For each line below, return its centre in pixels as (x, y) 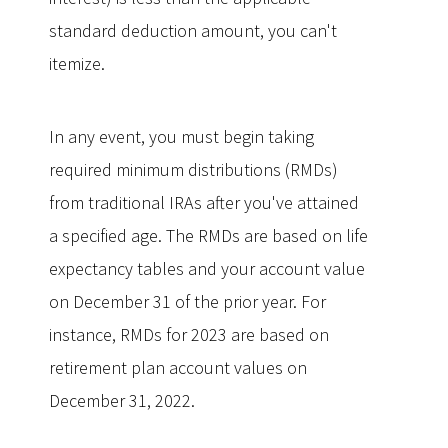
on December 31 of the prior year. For (187, 301)
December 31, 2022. (122, 400)
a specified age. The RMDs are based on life (208, 235)
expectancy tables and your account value (207, 268)
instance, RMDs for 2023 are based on (189, 334)
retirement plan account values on (178, 367)
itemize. (77, 63)
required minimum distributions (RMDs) (193, 169)
